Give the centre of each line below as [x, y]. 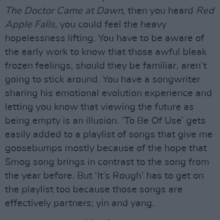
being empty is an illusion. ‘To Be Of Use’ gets [105, 121]
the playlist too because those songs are [94, 189]
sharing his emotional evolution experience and [109, 93]
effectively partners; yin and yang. [80, 203]
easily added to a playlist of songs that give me [109, 134]
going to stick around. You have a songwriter [103, 79]
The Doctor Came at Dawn [64, 11]
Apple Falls [30, 24]
